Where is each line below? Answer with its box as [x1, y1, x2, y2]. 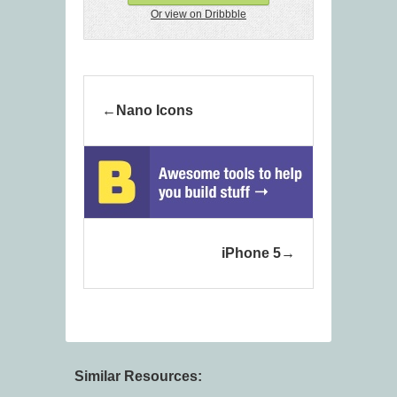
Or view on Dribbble [151, 8, 246, 21]
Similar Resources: [74, 369, 202, 385]
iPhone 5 [222, 245, 281, 261]
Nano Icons [116, 103, 193, 119]
